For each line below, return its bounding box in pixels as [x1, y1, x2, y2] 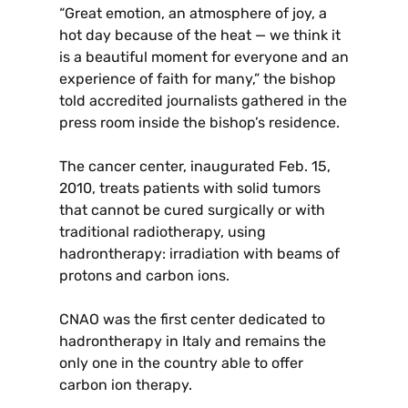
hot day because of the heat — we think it [59, 26, 341, 45]
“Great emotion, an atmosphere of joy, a [59, 5, 327, 23]
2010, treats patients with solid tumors [59, 179, 321, 198]
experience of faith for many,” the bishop [59, 70, 336, 88]
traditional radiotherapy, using [59, 223, 266, 241]
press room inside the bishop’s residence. [59, 114, 340, 132]
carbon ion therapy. [59, 376, 192, 394]
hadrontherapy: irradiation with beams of [59, 245, 340, 263]
